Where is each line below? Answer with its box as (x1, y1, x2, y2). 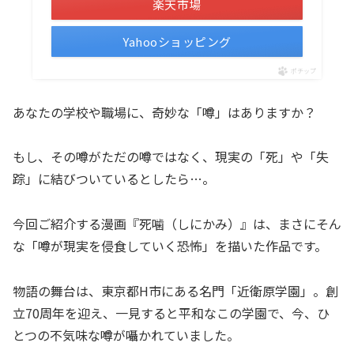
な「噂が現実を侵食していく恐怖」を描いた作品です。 (13, 236, 327, 256)
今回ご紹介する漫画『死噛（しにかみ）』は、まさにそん (13, 214, 341, 234)
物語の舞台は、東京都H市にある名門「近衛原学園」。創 (13, 281, 338, 300)
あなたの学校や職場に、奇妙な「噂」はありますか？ (13, 102, 316, 122)
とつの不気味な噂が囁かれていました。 (13, 325, 239, 345)
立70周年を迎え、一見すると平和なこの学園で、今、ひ (13, 303, 330, 322)
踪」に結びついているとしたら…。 (13, 169, 215, 189)
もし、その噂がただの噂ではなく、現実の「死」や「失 (13, 147, 329, 167)
